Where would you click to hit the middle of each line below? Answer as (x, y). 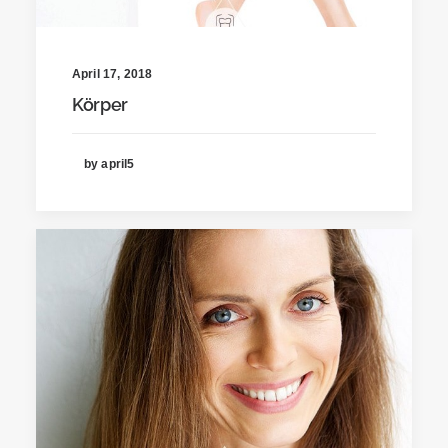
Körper (100, 104)
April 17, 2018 (112, 73)
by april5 (109, 163)
